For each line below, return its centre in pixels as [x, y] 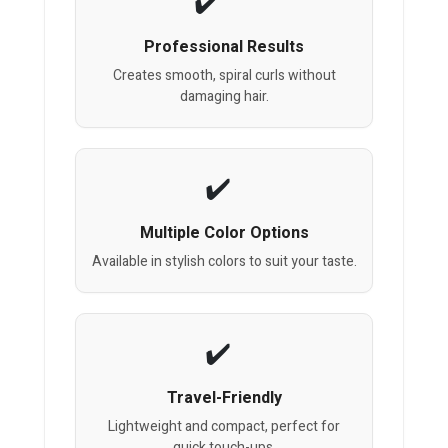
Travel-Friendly [224, 398]
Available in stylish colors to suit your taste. [224, 262]
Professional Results [224, 47]
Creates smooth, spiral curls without [224, 76]
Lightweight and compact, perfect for [224, 427]
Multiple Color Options [224, 233]
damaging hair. [224, 97]
